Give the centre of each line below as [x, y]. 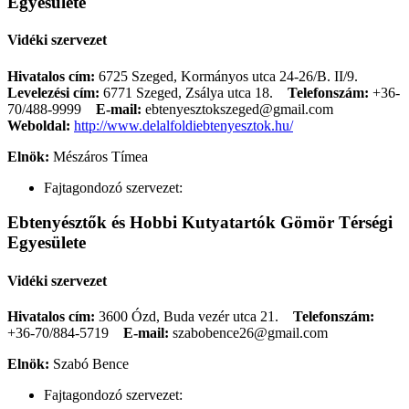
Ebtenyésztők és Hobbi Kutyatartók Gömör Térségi [200, 223]
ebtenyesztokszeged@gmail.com [239, 109]
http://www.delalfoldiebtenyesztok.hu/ [184, 125]
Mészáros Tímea [100, 156]
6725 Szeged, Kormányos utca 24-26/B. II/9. [234, 76]
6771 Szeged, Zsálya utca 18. [188, 92]
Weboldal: [41, 125]
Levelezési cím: [53, 92]
